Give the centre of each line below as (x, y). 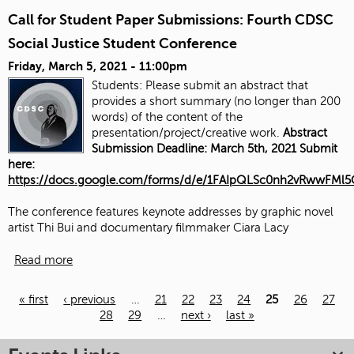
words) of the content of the (167, 117)
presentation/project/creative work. (187, 133)
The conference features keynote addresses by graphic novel (171, 212)
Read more (43, 260)
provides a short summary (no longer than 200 (216, 102)
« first (34, 299)
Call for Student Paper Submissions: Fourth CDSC (171, 19)
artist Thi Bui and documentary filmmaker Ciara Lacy (148, 228)
